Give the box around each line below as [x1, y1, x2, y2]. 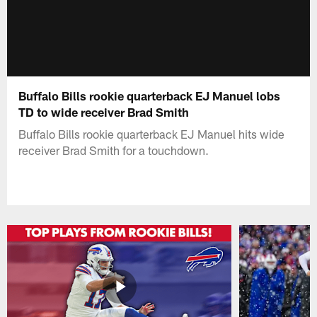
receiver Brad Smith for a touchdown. [18, 142, 209, 157]
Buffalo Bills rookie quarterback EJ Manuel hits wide [18, 126, 285, 141]
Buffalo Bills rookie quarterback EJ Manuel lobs [18, 88, 281, 103]
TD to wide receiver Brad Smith [18, 104, 190, 119]
